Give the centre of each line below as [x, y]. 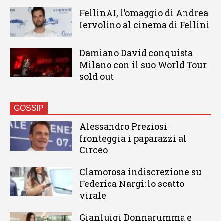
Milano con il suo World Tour [143, 65]
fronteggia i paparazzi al [133, 138]
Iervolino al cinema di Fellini [144, 24]
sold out [96, 77]
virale [92, 196]
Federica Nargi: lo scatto [131, 184]
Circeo [93, 150]
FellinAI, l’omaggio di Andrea [144, 13]
